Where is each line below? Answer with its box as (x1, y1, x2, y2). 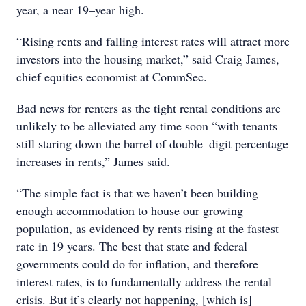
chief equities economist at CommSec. (16, 68, 207, 85)
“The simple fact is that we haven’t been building (16, 184, 258, 201)
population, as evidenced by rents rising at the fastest (16, 220, 279, 236)
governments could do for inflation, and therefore (16, 255, 258, 272)
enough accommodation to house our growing (16, 202, 243, 219)
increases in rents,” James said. (16, 153, 170, 169)
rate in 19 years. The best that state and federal (16, 238, 247, 254)
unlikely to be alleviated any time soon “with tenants (16, 117, 277, 134)
